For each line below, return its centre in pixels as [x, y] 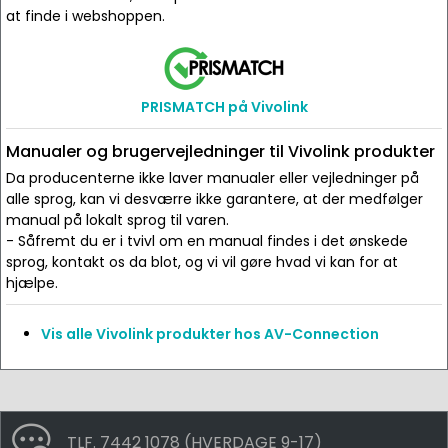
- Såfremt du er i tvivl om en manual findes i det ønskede [207, 241]
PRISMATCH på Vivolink [224, 107]
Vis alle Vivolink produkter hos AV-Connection [210, 334]
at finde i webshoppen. [85, 16]
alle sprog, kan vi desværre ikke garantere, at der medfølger [214, 199]
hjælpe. [32, 283]
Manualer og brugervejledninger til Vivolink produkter [220, 151]
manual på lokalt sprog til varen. [117, 220]
